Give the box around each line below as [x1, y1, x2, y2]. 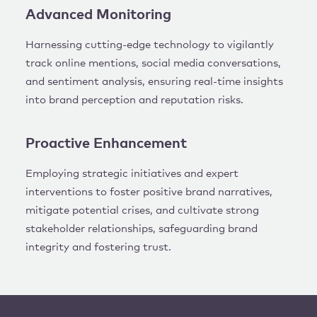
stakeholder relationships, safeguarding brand [25, 224, 258, 234]
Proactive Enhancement [25, 137, 187, 151]
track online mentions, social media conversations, [25, 58, 281, 69]
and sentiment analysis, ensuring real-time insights [25, 76, 283, 87]
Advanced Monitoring [25, 8, 171, 22]
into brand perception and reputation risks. [25, 95, 243, 105]
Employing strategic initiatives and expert [25, 168, 238, 179]
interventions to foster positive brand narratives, [25, 187, 272, 197]
